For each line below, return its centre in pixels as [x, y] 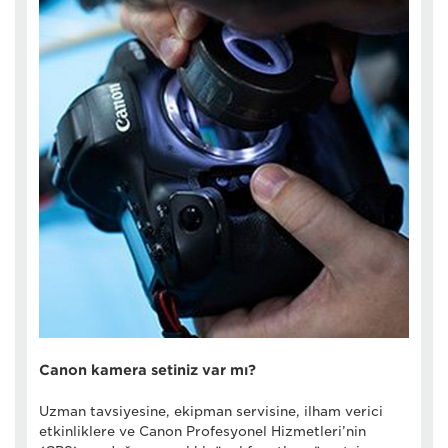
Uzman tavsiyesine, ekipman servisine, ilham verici [211, 411]
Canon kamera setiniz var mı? [147, 369]
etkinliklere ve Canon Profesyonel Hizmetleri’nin [202, 431]
